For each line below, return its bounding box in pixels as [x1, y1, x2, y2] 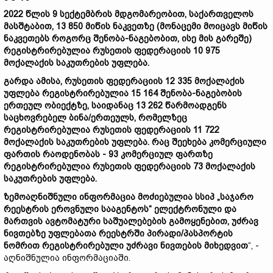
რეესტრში [99, 229, 147, 238]
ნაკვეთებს [4, 34, 52, 43]
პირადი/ [147, 229, 183, 238]
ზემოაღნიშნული [4, 192, 79, 202]
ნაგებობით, [129, 34, 182, 43]
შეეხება [172, 137, 209, 147]
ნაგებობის [196, 88, 242, 98]
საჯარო [220, 192, 253, 202]
